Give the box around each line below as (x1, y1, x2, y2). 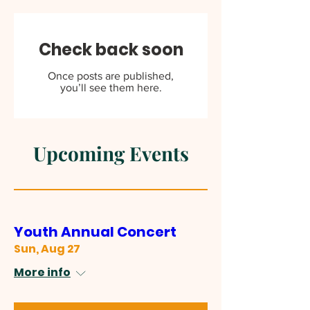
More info (14, 264, 71, 280)
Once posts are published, (48, 70, 174, 82)
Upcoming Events (33, 140, 189, 166)
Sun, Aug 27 (14, 241, 80, 257)
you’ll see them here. (60, 82, 162, 93)
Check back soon (38, 38, 183, 61)
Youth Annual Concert (14, 222, 176, 241)
